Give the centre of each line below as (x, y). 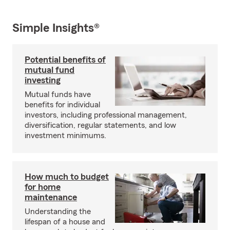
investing (43, 80)
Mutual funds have (58, 95)
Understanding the (58, 212)
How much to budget (67, 177)
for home (43, 187)
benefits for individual (62, 105)
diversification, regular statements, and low (100, 126)
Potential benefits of (65, 60)
